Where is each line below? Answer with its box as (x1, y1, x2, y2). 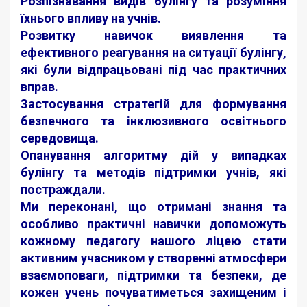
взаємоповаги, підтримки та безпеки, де (21, 268, 286, 282)
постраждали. (21, 182, 106, 197)
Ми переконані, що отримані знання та (21, 199, 286, 214)
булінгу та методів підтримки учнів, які (21, 165, 286, 180)
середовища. (21, 131, 99, 145)
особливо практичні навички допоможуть (21, 217, 286, 231)
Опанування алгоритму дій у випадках (21, 148, 286, 162)
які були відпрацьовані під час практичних (21, 62, 286, 77)
